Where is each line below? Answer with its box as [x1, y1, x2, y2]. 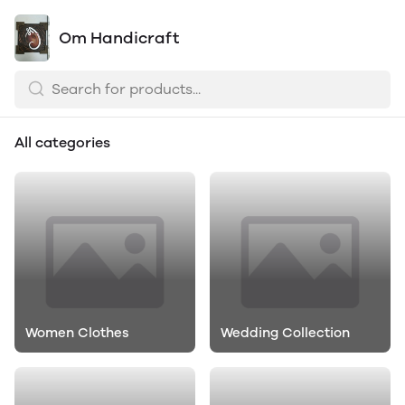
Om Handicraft [59, 28, 179, 48]
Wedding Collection [221, 325, 350, 341]
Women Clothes [25, 325, 129, 341]
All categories [14, 134, 110, 151]
